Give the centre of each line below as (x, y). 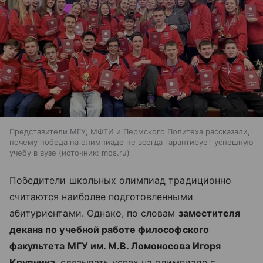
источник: (80, 152)
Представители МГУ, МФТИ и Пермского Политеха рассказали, (130, 131)
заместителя (209, 213)
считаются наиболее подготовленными (101, 196)
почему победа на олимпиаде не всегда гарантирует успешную (131, 142)
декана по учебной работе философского (109, 229)
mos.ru (114, 152)
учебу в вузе (33, 152)
